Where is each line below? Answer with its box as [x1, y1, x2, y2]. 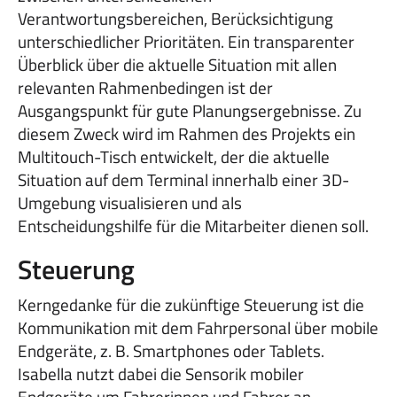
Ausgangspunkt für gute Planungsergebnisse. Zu [18, 97, 362, 123]
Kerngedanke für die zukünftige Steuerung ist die [18, 291, 364, 317]
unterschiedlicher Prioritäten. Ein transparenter [18, 27, 354, 54]
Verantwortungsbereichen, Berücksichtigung [18, 4, 333, 31]
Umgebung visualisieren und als [18, 189, 242, 215]
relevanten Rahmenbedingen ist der [18, 74, 273, 100]
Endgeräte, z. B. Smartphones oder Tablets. [18, 337, 324, 363]
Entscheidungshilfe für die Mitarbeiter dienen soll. [18, 212, 369, 238]
